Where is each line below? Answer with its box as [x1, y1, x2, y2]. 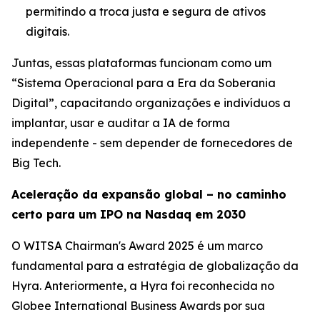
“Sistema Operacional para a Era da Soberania [11, 75, 276, 90]
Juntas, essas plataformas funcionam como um [11, 55, 271, 70]
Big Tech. [11, 155, 61, 170]
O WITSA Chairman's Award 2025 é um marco [11, 238, 263, 253]
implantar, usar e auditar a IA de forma [11, 115, 230, 130]
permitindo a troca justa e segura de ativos [26, 4, 266, 19]
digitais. [26, 24, 69, 39]
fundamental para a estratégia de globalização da [11, 258, 299, 273]
